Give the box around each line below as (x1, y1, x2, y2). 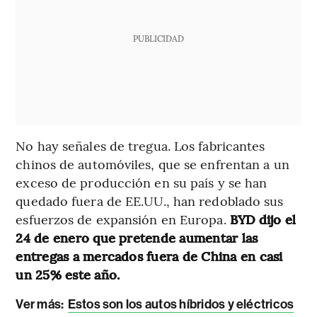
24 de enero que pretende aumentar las (16, 229, 258, 247)
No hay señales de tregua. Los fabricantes (16, 137, 265, 155)
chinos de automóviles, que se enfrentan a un (16, 155, 289, 173)
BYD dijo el (229, 210, 296, 229)
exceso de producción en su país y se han (16, 173, 267, 192)
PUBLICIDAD (132, 33, 184, 45)
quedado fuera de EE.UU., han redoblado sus (16, 192, 284, 210)
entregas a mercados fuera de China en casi (16, 247, 283, 265)
